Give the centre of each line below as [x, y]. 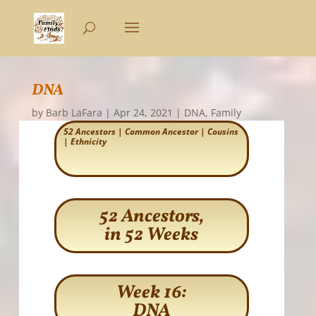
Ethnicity [88, 141]
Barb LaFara [74, 113]
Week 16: [152, 293]
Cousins [223, 132]
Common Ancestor [161, 132]
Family [226, 113]
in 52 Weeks [152, 235]
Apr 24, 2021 [143, 113]
